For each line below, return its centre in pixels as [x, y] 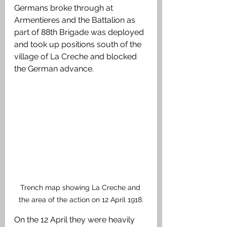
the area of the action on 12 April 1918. [81, 200]
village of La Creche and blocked [77, 57]
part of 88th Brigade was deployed [80, 32]
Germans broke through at [65, 8]
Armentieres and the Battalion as [76, 20]
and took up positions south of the [79, 45]
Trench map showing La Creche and [81, 188]
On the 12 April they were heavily [75, 220]
